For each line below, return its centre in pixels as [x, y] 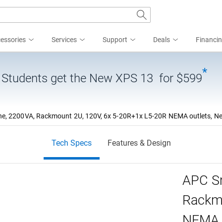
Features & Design [139, 143]
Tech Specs [71, 143]
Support [115, 40]
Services [64, 40]
